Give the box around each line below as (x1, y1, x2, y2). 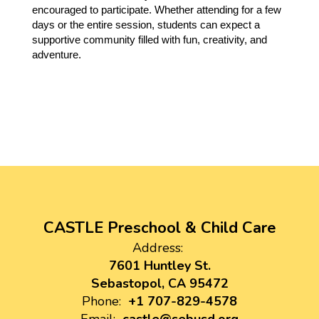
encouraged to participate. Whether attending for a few (32, 4, 281, 16)
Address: (132, 239, 183, 256)
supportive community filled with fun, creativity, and (32, 34, 267, 46)
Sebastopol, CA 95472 (90, 275, 229, 292)
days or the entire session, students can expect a (32, 19, 260, 31)
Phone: (82, 293, 121, 310)
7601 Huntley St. (108, 257, 211, 274)
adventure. (32, 49, 81, 61)
